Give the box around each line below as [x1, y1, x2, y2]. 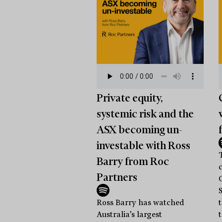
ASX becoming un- [96, 123, 182, 136]
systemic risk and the [96, 108, 194, 120]
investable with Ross [96, 139, 190, 152]
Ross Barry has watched [96, 198, 184, 207]
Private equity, [96, 92, 163, 104]
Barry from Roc [96, 155, 169, 167]
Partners [96, 171, 137, 183]
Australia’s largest [96, 210, 162, 219]
